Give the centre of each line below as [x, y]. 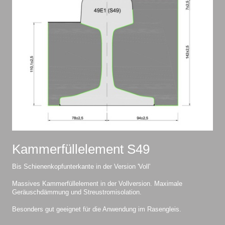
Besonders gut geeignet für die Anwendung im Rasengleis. [97, 210]
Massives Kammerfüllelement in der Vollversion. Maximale [97, 184]
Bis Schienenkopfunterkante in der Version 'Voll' [81, 167]
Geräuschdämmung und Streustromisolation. [77, 193]
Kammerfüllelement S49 [81, 149]
